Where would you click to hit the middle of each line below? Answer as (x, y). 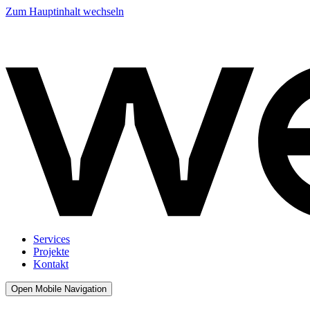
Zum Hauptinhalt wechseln (65, 11)
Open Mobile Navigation (59, 289)
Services (52, 239)
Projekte (51, 252)
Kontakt (51, 264)
